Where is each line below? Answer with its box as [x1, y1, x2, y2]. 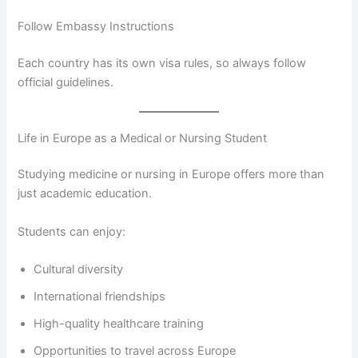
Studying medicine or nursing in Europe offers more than [18, 167, 325, 182]
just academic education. [18, 186, 153, 201]
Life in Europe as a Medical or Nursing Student [18, 130, 268, 145]
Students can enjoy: [18, 224, 126, 239]
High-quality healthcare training [34, 316, 205, 332]
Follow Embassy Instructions [18, 19, 175, 34]
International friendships [34, 289, 166, 304]
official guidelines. [18, 75, 114, 90]
